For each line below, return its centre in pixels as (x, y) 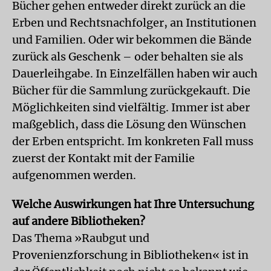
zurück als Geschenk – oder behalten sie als (128, 56)
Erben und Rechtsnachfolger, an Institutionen (134, 22)
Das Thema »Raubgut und (81, 238)
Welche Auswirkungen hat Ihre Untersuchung (133, 204)
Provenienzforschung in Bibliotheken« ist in (130, 255)
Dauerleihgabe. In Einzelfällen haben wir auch (135, 73)
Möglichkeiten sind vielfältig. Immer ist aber (131, 107)
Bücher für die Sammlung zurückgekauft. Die (131, 90)
